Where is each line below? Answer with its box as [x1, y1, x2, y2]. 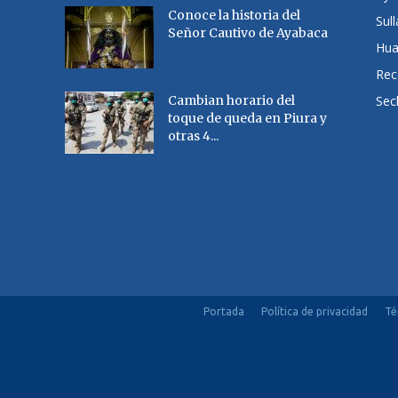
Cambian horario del [168, 92, 296, 109]
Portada [203, 306, 244, 318]
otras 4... [168, 128, 219, 145]
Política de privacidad [261, 306, 368, 318]
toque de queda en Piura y [168, 110, 328, 127]
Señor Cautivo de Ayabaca [168, 25, 329, 42]
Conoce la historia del [168, 7, 301, 24]
